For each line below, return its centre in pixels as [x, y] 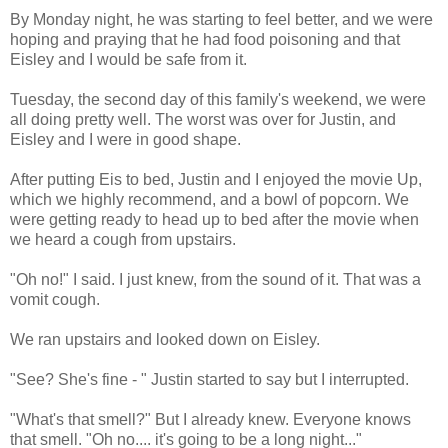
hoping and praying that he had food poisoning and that [205, 39]
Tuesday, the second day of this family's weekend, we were [218, 99]
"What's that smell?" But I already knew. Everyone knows [210, 419]
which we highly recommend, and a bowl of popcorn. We [209, 199]
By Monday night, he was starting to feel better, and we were [221, 19]
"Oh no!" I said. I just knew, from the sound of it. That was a [215, 279]
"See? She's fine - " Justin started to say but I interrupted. [209, 379]
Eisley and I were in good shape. [125, 139]
